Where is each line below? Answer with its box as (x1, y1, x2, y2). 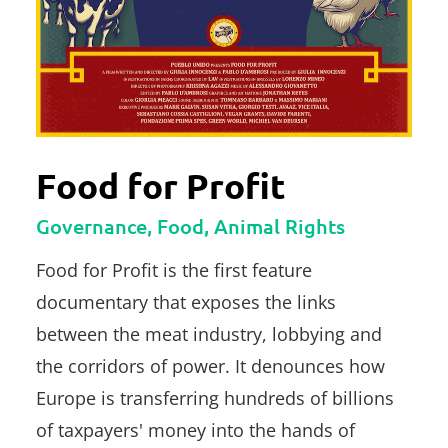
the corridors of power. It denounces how (36, 354, 385, 379)
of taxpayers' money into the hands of (36, 418, 355, 443)
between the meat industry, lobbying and (36, 322, 382, 347)
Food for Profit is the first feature (36, 258, 312, 283)
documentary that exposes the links (36, 290, 336, 315)
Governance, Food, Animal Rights (36, 213, 345, 240)
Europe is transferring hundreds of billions (36, 386, 394, 411)
